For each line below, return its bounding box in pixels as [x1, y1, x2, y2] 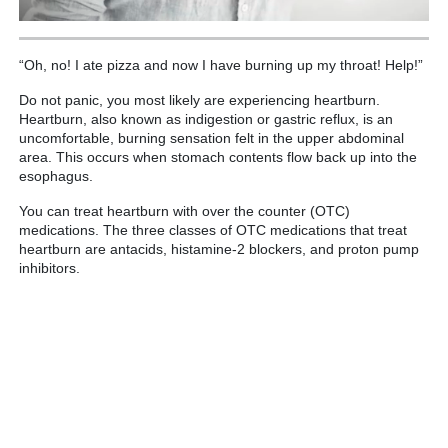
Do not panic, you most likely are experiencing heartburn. [19, 91, 380, 108]
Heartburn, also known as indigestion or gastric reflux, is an [19, 110, 393, 127]
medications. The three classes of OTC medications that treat [19, 221, 407, 238]
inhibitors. [19, 259, 80, 276]
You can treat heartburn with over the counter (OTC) [19, 202, 350, 219]
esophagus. [19, 167, 97, 184]
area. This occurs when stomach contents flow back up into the [19, 148, 417, 165]
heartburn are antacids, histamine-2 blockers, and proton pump [19, 240, 419, 257]
